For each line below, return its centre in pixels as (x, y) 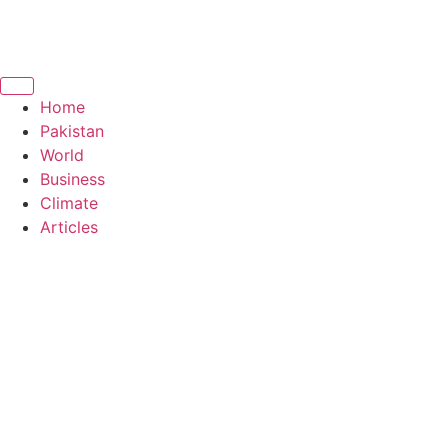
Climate (69, 202)
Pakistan (72, 130)
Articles (69, 226)
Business (72, 178)
